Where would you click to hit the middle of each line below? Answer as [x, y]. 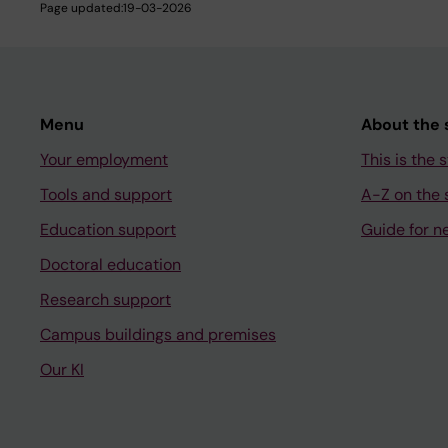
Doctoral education [110, 264]
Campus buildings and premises [158, 334]
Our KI [62, 369]
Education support [108, 229]
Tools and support [106, 194]
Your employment [104, 159]
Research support [105, 299]
